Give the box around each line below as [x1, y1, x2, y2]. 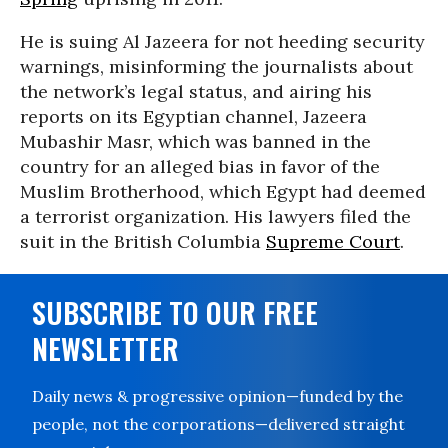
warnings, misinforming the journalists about [20, 55, 413, 78]
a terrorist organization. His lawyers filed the [20, 205, 411, 228]
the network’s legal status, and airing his [20, 80, 372, 103]
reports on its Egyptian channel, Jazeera [20, 105, 367, 128]
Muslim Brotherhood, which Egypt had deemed [20, 180, 426, 203]
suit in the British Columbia [20, 230, 266, 253]
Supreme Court [266, 230, 400, 253]
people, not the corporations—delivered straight [32, 414, 405, 434]
